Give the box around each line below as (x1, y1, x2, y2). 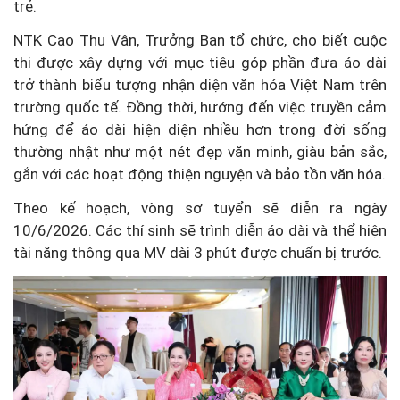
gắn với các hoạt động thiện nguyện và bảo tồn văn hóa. (13, 165, 386, 184)
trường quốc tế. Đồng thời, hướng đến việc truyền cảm (13, 98, 387, 117)
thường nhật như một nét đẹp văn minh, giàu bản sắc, (13, 143, 387, 162)
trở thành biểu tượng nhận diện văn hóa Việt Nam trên (13, 76, 387, 95)
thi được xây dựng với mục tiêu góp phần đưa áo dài (13, 54, 387, 72)
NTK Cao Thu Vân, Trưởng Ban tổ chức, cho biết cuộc (13, 31, 387, 50)
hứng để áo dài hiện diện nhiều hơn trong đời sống (13, 121, 387, 139)
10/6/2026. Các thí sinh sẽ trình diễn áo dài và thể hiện (13, 221, 387, 240)
